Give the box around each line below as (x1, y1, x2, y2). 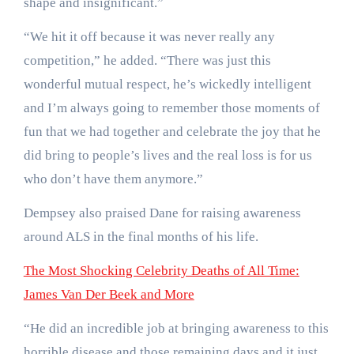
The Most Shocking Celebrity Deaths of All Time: (23, 263, 299, 279)
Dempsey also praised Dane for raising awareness (23, 205, 301, 221)
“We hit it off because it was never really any (23, 29, 275, 45)
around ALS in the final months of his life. (23, 229, 258, 245)
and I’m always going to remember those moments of (23, 100, 320, 116)
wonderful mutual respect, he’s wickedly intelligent (23, 77, 311, 92)
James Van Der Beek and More (23, 287, 194, 303)
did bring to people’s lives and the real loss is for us (23, 148, 312, 164)
